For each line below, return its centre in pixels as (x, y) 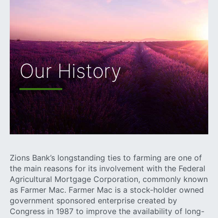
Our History (70, 71)
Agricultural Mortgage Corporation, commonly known (109, 179)
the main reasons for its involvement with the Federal (108, 168)
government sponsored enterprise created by (93, 200)
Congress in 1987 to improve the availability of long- (107, 211)
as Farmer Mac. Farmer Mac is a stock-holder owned (107, 190)
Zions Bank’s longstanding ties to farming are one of (106, 157)
